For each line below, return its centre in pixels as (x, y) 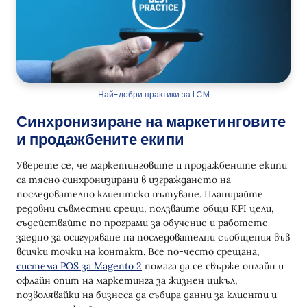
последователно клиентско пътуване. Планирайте (140, 194)
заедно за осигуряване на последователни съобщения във (153, 237)
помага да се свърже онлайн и (213, 266)
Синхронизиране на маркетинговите (151, 121)
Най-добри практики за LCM (153, 94)
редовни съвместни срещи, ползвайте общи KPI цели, (145, 208)
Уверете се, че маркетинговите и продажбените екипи (152, 165)
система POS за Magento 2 (79, 266)
